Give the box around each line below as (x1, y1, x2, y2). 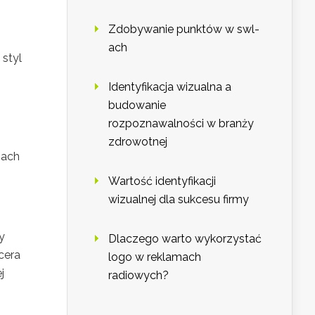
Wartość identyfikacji (108, 174, 216, 188)
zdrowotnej (108, 135, 167, 149)
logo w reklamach (108, 250, 201, 264)
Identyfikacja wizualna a (108, 80, 231, 94)
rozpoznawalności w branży (108, 117, 254, 131)
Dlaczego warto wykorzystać (108, 232, 262, 246)
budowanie (108, 98, 166, 112)
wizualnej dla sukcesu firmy (108, 193, 249, 207)
